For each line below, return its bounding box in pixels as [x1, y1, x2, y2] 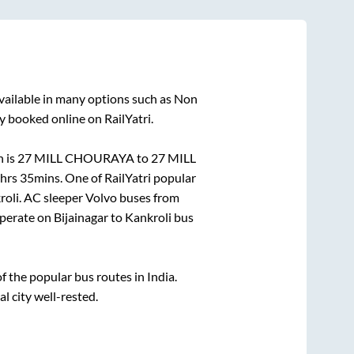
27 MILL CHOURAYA [17, 150, 134, 166]
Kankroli [124, 209, 171, 225]
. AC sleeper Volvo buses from [19, 190, 179, 205]
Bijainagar [53, 209, 108, 225]
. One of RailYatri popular [59, 170, 196, 186]
